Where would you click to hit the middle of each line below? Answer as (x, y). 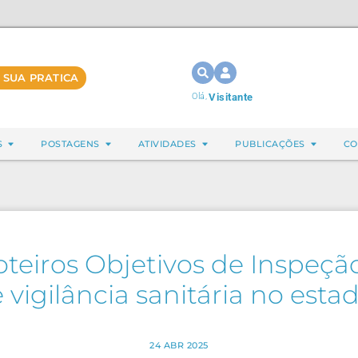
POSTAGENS (70, 144)
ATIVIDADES (167, 144)
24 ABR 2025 (179, 345)
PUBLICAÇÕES (270, 144)
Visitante (231, 97)
